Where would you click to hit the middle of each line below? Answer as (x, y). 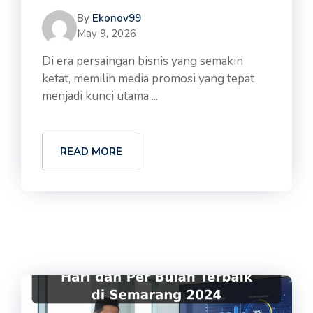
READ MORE (91, 152)
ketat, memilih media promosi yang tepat (148, 79)
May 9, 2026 (107, 34)
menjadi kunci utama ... (100, 96)
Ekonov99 (117, 18)
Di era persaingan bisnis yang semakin (143, 61)
